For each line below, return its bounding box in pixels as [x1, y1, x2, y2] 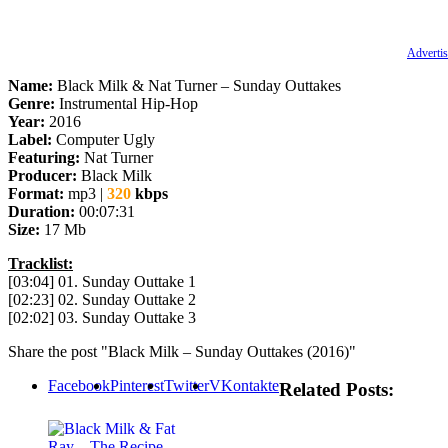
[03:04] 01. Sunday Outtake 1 [8, 272, 196, 290]
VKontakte [209, 376, 279, 394]
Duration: [8, 202, 75, 220]
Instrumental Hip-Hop [55, 94, 198, 112]
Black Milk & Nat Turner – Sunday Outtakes [53, 76, 341, 94]
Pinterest [110, 376, 164, 394]
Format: [8, 184, 64, 202]
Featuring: [8, 148, 80, 166]
